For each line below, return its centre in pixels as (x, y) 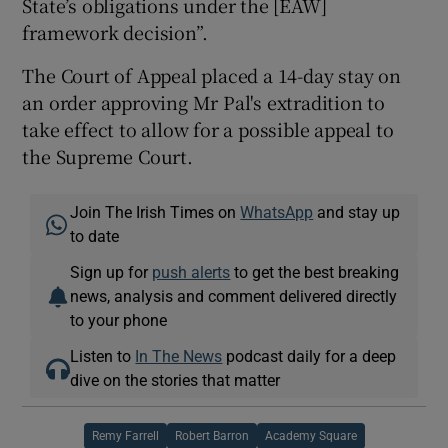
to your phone (119, 320)
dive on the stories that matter (175, 380)
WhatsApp (277, 212)
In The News (179, 356)
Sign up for (111, 272)
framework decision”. (115, 32)
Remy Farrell (125, 436)
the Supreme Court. (107, 156)
